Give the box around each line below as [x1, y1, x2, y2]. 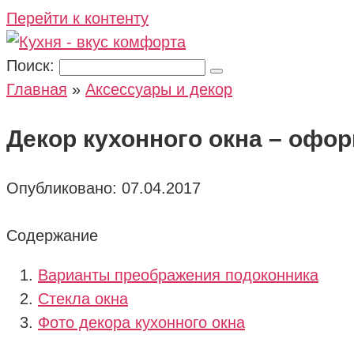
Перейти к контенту [6, 9, 149, 27]
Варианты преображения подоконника [38, 265, 318, 284]
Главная [6, 81, 67, 98]
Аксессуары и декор [85, 81, 232, 98]
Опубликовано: [6, 179, 117, 197]
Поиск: [6, 57, 59, 74]
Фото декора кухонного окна [38, 313, 245, 331]
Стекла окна [38, 289, 128, 307]
